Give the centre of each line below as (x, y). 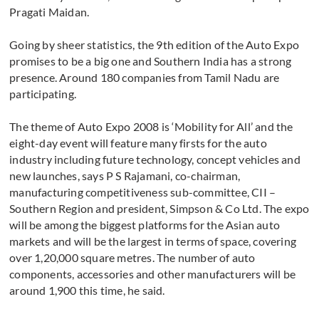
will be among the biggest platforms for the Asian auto (145, 225)
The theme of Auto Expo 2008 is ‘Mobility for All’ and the (151, 127)
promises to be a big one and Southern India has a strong (151, 61)
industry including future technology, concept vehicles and (155, 159)
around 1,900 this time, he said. (87, 291)
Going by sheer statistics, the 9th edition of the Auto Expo (155, 45)
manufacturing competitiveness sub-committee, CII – (143, 192)
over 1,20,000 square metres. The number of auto (132, 258)
